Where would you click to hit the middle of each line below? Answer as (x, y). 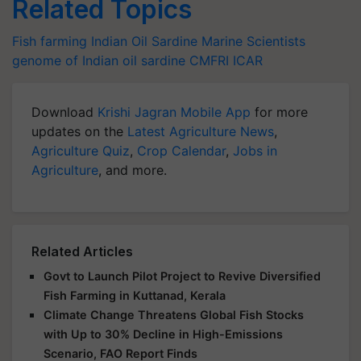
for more (279, 112)
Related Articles (82, 251)
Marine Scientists (253, 41)
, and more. (133, 170)
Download (64, 112)
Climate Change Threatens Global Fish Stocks (174, 315)
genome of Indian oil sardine (99, 60)
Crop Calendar (181, 151)
